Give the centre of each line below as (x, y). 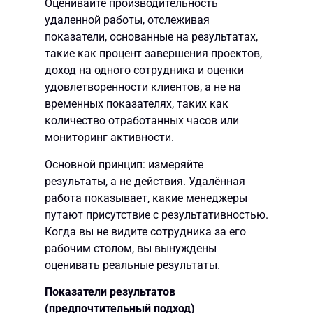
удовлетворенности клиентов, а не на (143, 87)
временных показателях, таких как (137, 104)
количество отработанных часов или (142, 121)
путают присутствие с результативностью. (156, 214)
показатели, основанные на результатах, (151, 37)
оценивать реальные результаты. (132, 265)
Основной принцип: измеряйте (124, 164)
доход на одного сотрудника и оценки (144, 71)
